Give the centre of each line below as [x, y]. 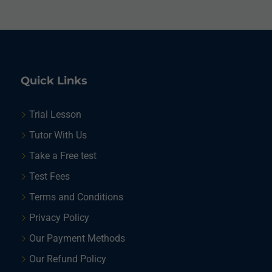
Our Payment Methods [77, 238]
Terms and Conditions [76, 197]
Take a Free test [63, 155]
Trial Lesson [55, 114]
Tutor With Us [58, 135]
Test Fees [49, 176]
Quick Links [54, 80]
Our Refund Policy [67, 259]
